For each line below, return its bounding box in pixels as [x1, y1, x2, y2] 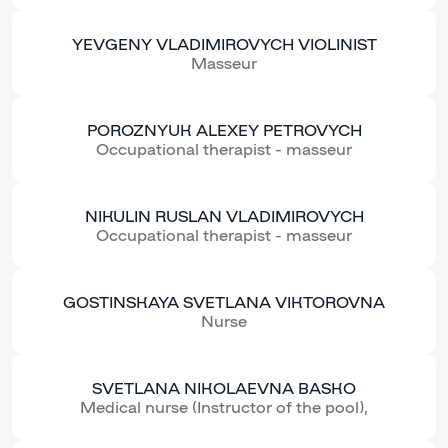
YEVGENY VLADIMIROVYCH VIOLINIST [71, 34, 377, 54]
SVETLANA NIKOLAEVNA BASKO [92, 378, 356, 398]
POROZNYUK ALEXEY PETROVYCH [86, 120, 362, 140]
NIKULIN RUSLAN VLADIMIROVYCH [84, 206, 364, 226]
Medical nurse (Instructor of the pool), [80, 397, 368, 417]
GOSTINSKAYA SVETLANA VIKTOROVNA [63, 292, 385, 312]
